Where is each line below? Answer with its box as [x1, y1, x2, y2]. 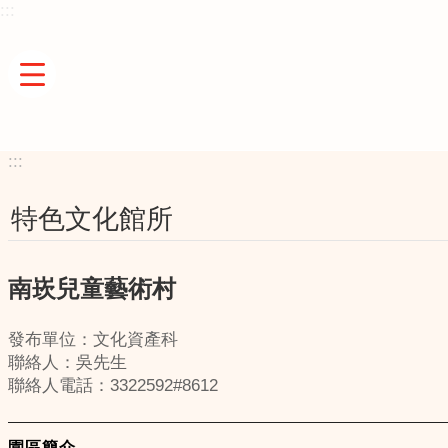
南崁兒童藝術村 [8, 275, 176, 302]
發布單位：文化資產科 [8, 330, 178, 350]
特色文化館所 [11, 204, 173, 234]
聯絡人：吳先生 [8, 353, 127, 373]
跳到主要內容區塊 [10, 11, 138, 28]
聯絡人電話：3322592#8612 [8, 376, 218, 396]
